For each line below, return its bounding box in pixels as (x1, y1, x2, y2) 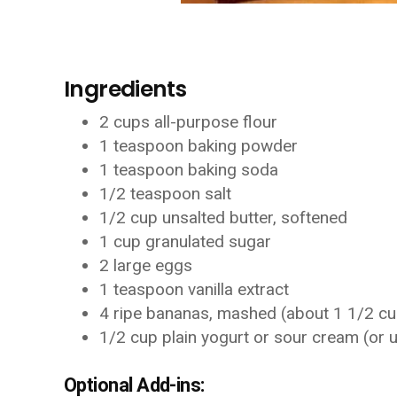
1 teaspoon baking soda (99, 160, 278, 180)
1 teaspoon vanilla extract (99, 279, 289, 300)
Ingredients (64, 74, 187, 105)
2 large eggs (99, 255, 192, 276)
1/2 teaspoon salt (99, 183, 231, 204)
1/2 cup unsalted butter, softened (99, 207, 347, 228)
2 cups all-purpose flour (99, 112, 277, 132)
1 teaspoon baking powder (99, 136, 298, 156)
